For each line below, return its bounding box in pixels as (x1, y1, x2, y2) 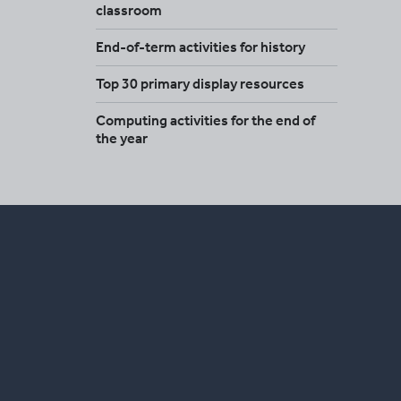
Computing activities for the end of (96, 111, 315, 129)
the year (96, 129, 148, 147)
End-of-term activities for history (96, 38, 305, 55)
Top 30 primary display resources (96, 74, 304, 92)
